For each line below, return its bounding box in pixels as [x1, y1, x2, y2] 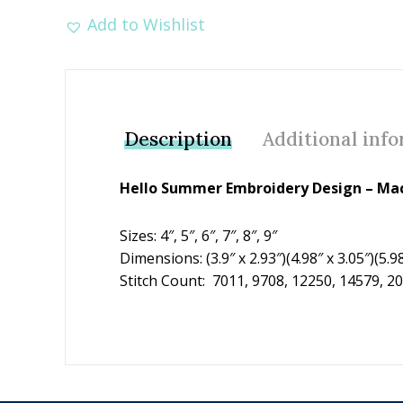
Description [124, 127, 232, 151]
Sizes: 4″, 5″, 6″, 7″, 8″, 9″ [120, 225, 277, 246]
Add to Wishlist [87, 13, 205, 35]
